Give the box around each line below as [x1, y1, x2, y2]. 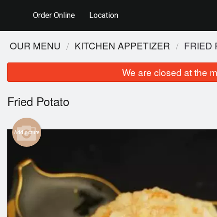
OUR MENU [10, 39, 61, 52]
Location [89, 11, 118, 20]
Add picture [14, 129, 40, 136]
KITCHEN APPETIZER [75, 39, 170, 52]
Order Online [33, 11, 76, 20]
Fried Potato [7, 93, 69, 110]
